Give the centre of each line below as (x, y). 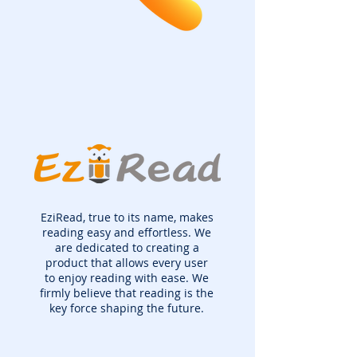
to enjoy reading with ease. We (127, 278)
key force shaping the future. (127, 308)
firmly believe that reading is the (127, 293)
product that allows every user (127, 263)
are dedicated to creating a (127, 247)
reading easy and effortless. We (127, 232)
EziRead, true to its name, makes (127, 217)
